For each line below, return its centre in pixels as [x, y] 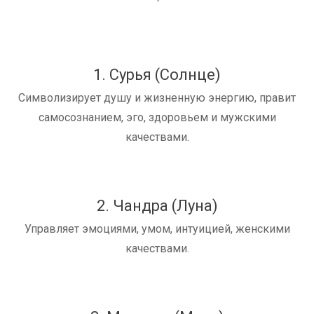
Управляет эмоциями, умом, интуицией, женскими [157, 229]
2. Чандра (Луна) [157, 206]
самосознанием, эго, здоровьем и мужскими [157, 118]
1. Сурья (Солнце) [157, 75]
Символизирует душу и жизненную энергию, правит [157, 98]
